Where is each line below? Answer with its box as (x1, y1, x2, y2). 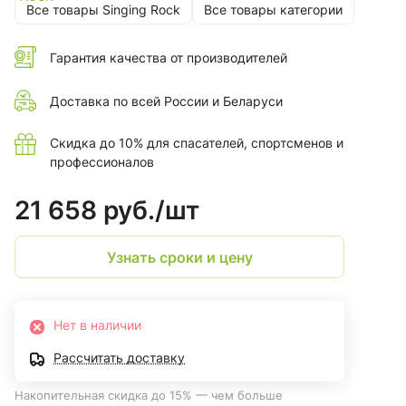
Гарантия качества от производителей (50, 49, 287, 65)
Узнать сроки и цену (106, 247, 253, 266)
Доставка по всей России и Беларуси (50, 92, 283, 109)
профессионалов (50, 154, 154, 170)
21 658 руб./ (14, 195, 165, 227)
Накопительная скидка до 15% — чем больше (14, 388, 283, 403)
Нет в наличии (53, 317, 141, 333)
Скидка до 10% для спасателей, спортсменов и (50, 135, 343, 151)
